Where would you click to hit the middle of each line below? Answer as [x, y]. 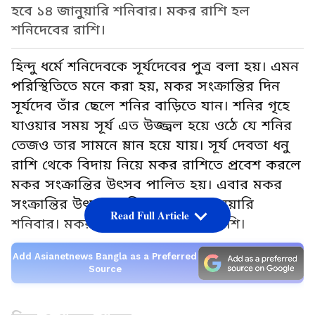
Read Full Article [149, 216]
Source [105, 269]
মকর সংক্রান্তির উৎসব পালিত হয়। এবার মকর [147, 185]
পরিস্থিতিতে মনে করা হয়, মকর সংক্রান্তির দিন [146, 86]
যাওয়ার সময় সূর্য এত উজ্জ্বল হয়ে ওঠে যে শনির [152, 126]
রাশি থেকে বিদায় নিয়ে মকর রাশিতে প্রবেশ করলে [156, 165]
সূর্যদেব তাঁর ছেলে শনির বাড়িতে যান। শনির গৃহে [150, 106]
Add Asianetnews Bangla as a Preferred [105, 256]
